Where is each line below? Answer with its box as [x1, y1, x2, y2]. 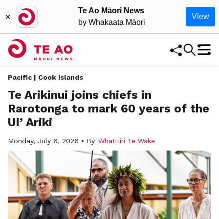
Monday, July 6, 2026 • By [8, 137, 95, 145]
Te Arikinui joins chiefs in [8, 88, 152, 102]
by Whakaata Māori [78, 18, 145, 26]
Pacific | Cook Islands [8, 73, 83, 81]
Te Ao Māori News [78, 6, 144, 15]
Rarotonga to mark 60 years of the [8, 102, 209, 115]
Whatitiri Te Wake [98, 137, 155, 145]
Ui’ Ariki [8, 115, 52, 129]
